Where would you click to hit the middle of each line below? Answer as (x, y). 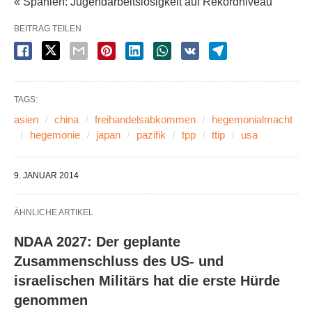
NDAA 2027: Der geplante (97, 242)
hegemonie (55, 135)
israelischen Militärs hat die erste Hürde (147, 281)
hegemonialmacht (252, 119)
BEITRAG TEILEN (48, 29)
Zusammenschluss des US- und (119, 261)
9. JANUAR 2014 (46, 175)
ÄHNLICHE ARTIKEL (54, 212)
